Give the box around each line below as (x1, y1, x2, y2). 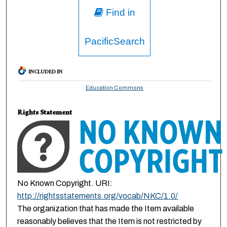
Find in (103, 7, 135, 18)
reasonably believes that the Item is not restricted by (17, 216, 202, 225)
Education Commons (86, 85, 144, 91)
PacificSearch (84, 36, 145, 47)
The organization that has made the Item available (17, 204, 195, 213)
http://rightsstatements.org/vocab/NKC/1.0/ (17, 191, 178, 200)
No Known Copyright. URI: (17, 178, 113, 187)
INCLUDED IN (28, 67, 63, 79)
